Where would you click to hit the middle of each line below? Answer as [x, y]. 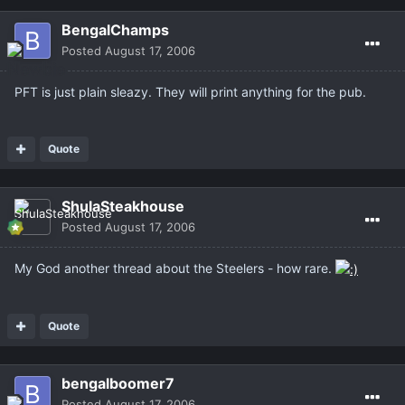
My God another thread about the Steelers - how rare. [175, 268]
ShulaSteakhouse [123, 206]
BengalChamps [115, 29]
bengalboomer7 [118, 383]
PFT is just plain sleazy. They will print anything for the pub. [190, 91]
